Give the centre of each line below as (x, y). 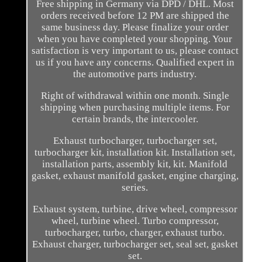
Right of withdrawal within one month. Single (135, 96)
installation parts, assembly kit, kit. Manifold (135, 164)
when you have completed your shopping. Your (135, 39)
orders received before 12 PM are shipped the (135, 16)
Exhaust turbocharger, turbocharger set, (135, 141)
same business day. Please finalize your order (135, 27)
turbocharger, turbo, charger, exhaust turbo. (135, 233)
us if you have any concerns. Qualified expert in (135, 63)
